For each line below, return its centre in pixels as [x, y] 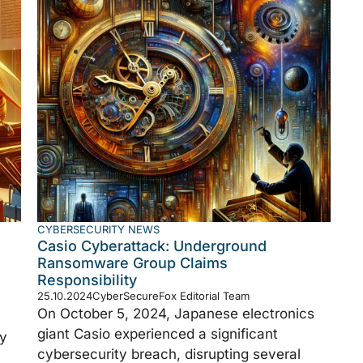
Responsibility [87, 280]
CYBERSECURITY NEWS [98, 229]
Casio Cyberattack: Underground [152, 246]
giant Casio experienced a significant [158, 333]
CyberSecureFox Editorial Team [171, 295]
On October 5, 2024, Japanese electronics [176, 313]
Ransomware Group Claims [132, 263]
